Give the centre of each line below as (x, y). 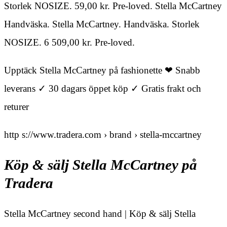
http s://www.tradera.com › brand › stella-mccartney (103, 135)
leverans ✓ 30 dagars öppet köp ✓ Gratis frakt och (103, 89)
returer (16, 107)
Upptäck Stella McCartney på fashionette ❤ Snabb (102, 70)
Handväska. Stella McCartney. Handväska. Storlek (102, 24)
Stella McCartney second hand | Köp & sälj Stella (100, 213)
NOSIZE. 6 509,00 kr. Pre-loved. (69, 43)
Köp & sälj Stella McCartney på (101, 165)
